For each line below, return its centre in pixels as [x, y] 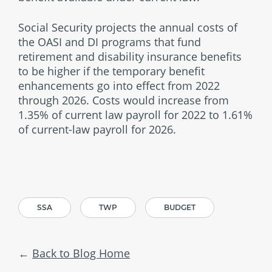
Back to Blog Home [81, 253]
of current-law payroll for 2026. [97, 129]
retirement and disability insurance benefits [130, 56]
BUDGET [180, 207]
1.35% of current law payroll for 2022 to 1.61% [135, 115]
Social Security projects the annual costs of [128, 27]
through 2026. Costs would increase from [124, 100]
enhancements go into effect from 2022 [119, 86]
